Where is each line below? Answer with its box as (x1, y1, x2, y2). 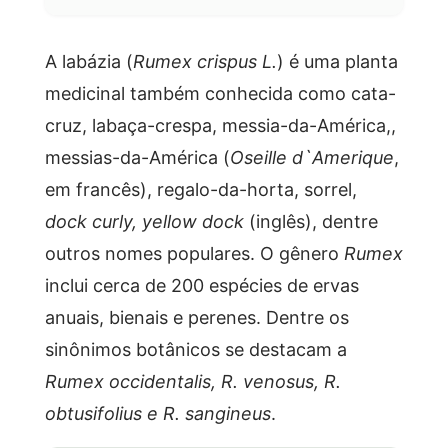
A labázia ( (44, 48, 133, 73)
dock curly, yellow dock (44, 208, 244, 233)
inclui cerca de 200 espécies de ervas (44, 272, 359, 297)
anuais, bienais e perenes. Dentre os (44, 304, 349, 329)
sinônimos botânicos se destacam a (44, 336, 347, 361)
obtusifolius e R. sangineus (44, 400, 271, 425)
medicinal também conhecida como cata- (44, 80, 396, 105)
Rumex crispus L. (132, 48, 277, 73)
